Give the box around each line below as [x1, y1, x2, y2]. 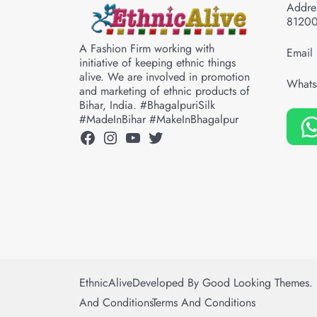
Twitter [146, 124, 192, 149]
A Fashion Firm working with [79, 40, 214, 57]
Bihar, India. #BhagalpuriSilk [79, 97, 215, 114]
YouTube [124, 124, 183, 149]
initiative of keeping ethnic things [79, 54, 236, 71]
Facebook [79, 124, 147, 149]
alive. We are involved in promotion [79, 69, 250, 86]
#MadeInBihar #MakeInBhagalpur [79, 111, 238, 128]
